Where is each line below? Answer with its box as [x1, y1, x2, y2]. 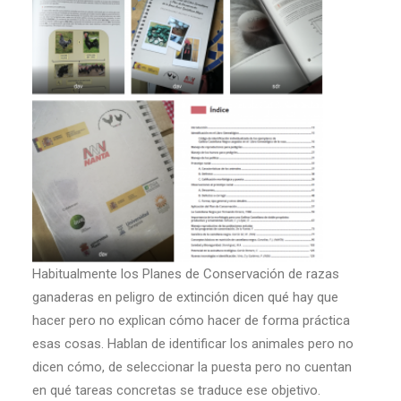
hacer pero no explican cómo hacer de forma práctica [32, 312, 350, 328]
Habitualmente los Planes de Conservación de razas [32, 266, 339, 282]
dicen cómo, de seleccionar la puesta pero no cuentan [32, 359, 352, 375]
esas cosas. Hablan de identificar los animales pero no [32, 336, 354, 352]
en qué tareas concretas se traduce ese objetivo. [32, 382, 320, 398]
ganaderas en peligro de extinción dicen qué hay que [32, 289, 338, 305]
